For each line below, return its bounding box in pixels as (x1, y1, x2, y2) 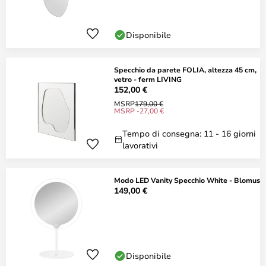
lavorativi (122, 140, 158, 151)
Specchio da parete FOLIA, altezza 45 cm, (114, 65, 256, 74)
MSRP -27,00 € (114, 106, 164, 115)
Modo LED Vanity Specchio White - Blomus (114, 175, 260, 185)
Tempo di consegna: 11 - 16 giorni (122, 128, 256, 139)
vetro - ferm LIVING (114, 74, 182, 84)
